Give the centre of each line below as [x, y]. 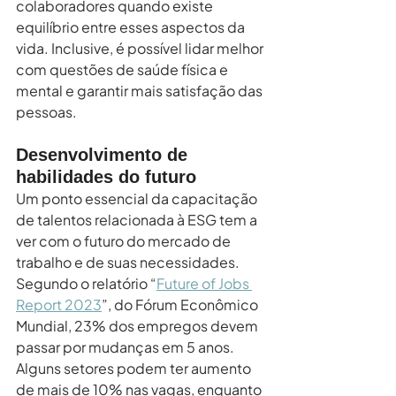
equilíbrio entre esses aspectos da [132, 27]
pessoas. [46, 111]
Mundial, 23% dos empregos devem [138, 325]
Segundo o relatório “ [86, 283]
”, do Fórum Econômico [181, 304]
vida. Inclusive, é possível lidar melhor [141, 48]
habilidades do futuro [106, 176]
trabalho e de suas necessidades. [129, 262]
